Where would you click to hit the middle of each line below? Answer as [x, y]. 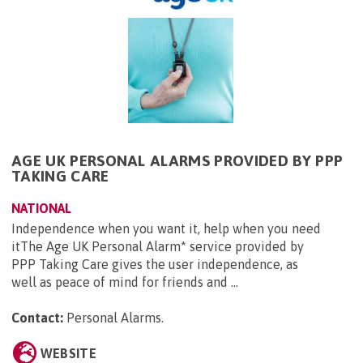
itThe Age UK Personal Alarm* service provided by [158, 247]
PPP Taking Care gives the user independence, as [155, 265]
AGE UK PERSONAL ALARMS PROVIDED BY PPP [177, 161]
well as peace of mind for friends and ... [125, 282]
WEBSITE [68, 354]
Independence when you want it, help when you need [166, 229]
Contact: [37, 318]
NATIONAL [41, 209]
